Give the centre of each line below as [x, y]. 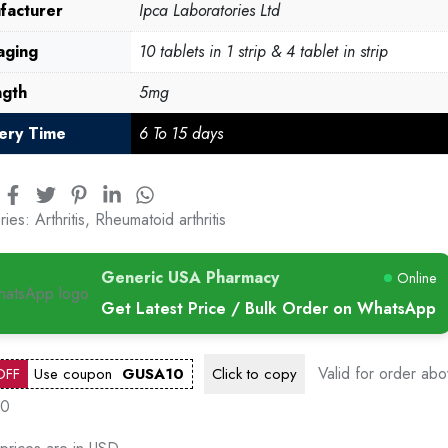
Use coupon [77, 373]
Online [416, 277]
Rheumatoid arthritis [160, 219]
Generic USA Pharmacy [189, 277]
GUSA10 [152, 373]
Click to [235, 373]
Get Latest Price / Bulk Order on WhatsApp [268, 308]
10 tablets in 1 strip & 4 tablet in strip [263, 51]
